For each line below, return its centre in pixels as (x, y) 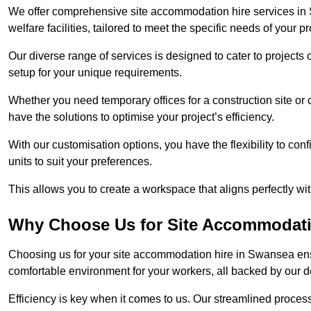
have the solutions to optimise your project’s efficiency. (141, 117)
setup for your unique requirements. (95, 73)
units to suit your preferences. (80, 162)
